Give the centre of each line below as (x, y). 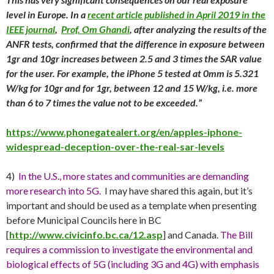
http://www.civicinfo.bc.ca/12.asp (86, 234)
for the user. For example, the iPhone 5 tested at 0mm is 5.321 (132, 73)
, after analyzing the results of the (198, 29)
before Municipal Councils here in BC (84, 220)
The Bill (235, 234)
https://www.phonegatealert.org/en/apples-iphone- (124, 131)
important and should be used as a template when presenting (131, 205)
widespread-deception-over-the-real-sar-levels (115, 146)
